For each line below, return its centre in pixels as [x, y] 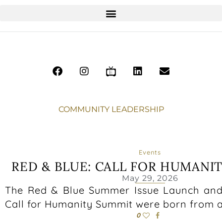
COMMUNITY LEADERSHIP [111, 109]
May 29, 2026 [150, 178]
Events [150, 152]
